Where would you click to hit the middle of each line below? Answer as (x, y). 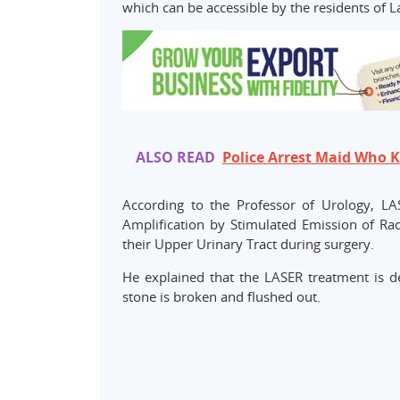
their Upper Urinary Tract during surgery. (248, 244)
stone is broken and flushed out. (221, 297)
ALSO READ (175, 158)
